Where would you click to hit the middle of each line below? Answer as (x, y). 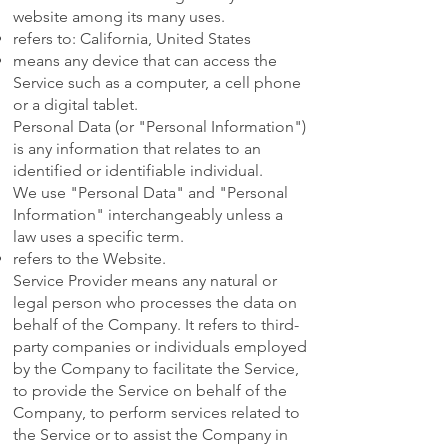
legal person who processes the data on (155, 303)
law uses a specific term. (98, 237)
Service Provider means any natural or (145, 281)
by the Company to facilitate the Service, (156, 369)
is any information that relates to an (137, 149)
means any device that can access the (145, 61)
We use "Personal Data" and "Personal (150, 193)
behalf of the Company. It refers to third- (156, 325)
